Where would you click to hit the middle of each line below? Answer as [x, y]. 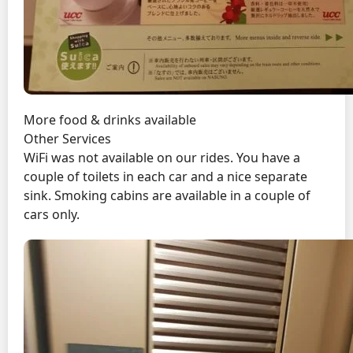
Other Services [67, 139]
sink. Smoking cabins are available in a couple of [167, 196]
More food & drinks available [110, 120]
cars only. [52, 215]
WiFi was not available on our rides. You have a [162, 158]
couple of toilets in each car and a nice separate [165, 177]
